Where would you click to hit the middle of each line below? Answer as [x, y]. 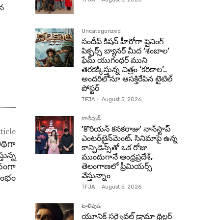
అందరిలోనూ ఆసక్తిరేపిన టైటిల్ [127, 79]
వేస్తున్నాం [96, 176]
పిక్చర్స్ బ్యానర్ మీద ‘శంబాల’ [125, 51]
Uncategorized [101, 31]
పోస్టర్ [90, 88]
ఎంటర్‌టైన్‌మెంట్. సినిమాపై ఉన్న [130, 138]
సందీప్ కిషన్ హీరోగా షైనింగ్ [123, 41]
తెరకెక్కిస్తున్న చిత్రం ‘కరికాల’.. [124, 69]
